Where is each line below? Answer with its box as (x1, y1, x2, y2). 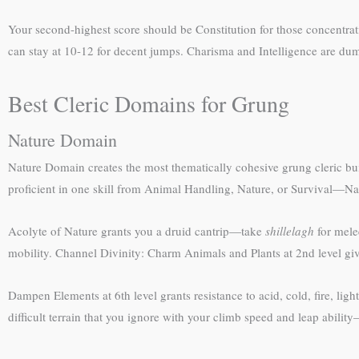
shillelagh (265, 223, 314, 239)
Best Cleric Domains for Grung (8, 87, 289, 119)
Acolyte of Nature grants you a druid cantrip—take (8, 223, 265, 239)
